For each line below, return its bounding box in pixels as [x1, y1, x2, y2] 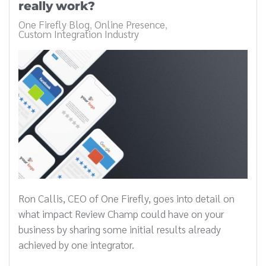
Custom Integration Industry [18, 26, 139, 40]
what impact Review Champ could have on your [18, 206, 224, 220]
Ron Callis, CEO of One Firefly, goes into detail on [18, 191, 235, 205]
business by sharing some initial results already [18, 221, 221, 236]
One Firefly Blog [18, 17, 90, 31]
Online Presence [94, 17, 165, 31]
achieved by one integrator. [18, 237, 134, 251]
